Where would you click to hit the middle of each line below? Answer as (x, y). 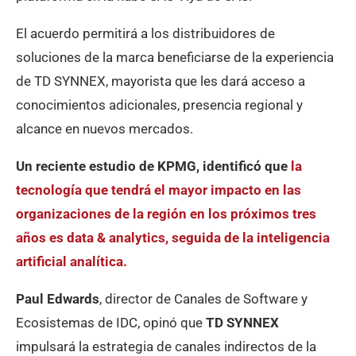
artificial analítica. (72, 262)
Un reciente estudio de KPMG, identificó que (153, 166)
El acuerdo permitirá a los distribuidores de (145, 34)
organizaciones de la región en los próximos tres (166, 214)
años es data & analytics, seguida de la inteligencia (173, 238)
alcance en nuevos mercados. (104, 129)
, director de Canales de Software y (203, 299)
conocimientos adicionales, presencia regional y (159, 105)
